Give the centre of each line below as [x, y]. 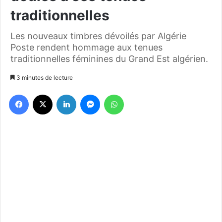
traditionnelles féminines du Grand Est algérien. [109, 59]
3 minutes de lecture [44, 78]
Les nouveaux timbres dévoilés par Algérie [98, 36]
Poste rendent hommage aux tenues [86, 48]
